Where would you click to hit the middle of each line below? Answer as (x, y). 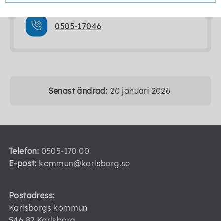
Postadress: (32, 195)
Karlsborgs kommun (48, 208)
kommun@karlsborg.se (83, 163)
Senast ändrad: (78, 91)
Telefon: (24, 151)
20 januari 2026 (140, 91)
